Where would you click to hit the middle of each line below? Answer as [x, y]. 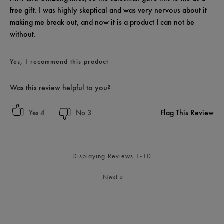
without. [23, 34]
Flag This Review [187, 112]
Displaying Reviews [104, 156]
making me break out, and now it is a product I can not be [102, 22]
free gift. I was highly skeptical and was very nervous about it [108, 10]
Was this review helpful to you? [60, 87]
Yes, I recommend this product [59, 61]
